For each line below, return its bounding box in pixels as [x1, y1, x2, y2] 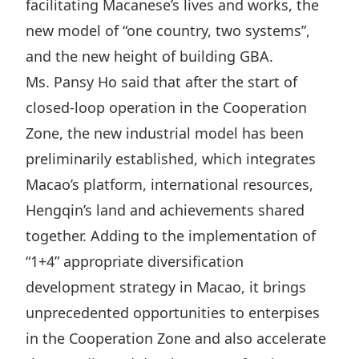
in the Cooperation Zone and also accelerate [26, 329, 326, 348]
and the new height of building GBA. [26, 46, 273, 66]
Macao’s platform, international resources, [26, 175, 313, 194]
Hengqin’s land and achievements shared [26, 200, 305, 220]
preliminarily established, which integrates [26, 149, 316, 168]
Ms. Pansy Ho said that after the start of [26, 72, 297, 91]
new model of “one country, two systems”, [26, 21, 310, 40]
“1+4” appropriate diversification [26, 252, 244, 271]
